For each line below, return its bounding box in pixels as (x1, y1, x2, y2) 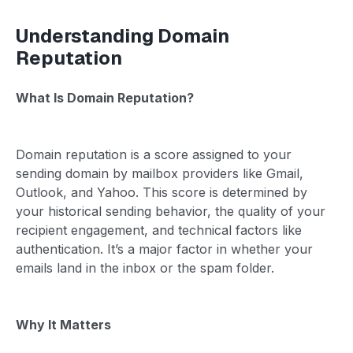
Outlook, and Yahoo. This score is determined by (16, 184, 307, 200)
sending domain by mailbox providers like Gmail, (16, 165, 303, 181)
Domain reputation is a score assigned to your (16, 146, 292, 162)
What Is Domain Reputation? (16, 89, 194, 106)
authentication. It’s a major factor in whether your (16, 240, 313, 257)
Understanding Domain (16, 23, 229, 48)
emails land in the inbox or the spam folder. (16, 259, 274, 276)
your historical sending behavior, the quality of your (16, 203, 325, 219)
